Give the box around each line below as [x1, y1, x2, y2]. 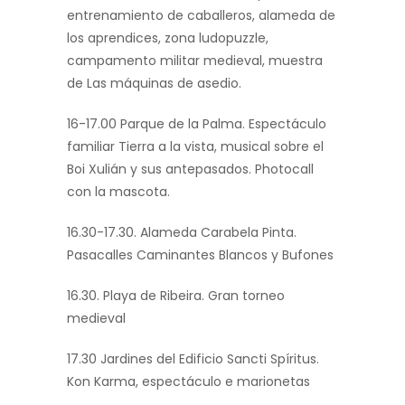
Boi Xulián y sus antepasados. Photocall [67, 160, 314, 179]
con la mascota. [67, 183, 170, 202]
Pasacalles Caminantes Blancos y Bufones [67, 246, 334, 265]
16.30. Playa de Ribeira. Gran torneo [67, 287, 285, 306]
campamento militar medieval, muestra [67, 52, 323, 71]
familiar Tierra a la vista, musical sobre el [67, 137, 324, 156]
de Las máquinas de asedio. [67, 74, 241, 93]
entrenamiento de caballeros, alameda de [67, 6, 335, 25]
